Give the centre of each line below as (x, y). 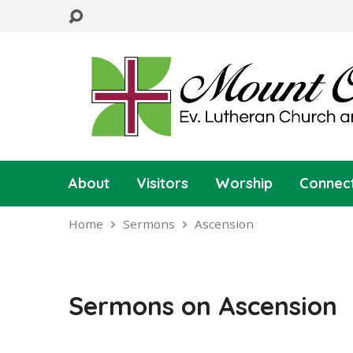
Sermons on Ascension (203, 306)
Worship (244, 183)
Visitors (162, 183)
